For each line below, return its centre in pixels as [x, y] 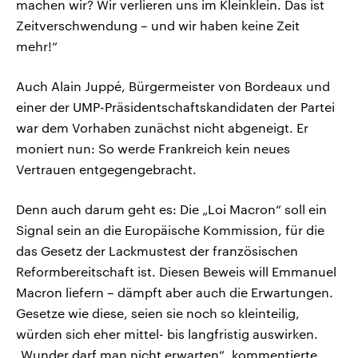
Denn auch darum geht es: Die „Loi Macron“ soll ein [171, 209]
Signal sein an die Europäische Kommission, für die [170, 230]
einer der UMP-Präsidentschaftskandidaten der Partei [175, 107]
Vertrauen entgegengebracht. [106, 169]
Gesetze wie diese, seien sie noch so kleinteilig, [158, 313]
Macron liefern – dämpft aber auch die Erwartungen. [175, 292]
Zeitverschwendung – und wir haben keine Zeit [158, 26]
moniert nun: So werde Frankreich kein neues [153, 149]
